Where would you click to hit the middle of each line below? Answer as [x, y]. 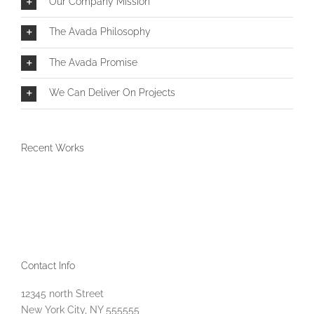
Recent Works [53, 148]
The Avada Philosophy [100, 32]
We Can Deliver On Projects [112, 93]
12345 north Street [62, 293]
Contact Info [48, 266]
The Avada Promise [93, 62]
